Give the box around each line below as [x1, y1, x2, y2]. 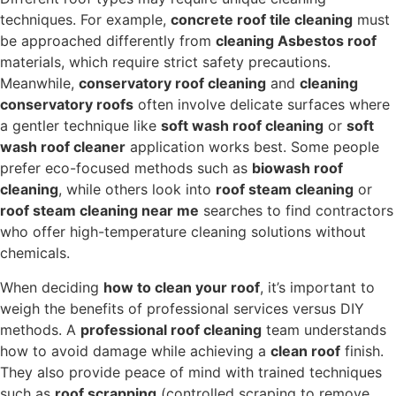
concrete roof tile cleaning [171, 11, 353, 29]
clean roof [270, 341, 340, 360]
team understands [262, 320, 386, 339]
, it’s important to [260, 278, 375, 296]
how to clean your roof [103, 278, 260, 296]
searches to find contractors [199, 202, 393, 220]
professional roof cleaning [80, 320, 262, 339]
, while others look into [58, 180, 216, 199]
